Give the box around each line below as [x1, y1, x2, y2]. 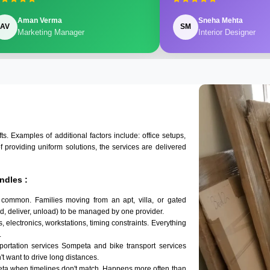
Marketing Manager [17, 28, 84, 37]
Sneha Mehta [198, 16, 243, 25]
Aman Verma [17, 16, 62, 25]
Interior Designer [198, 28, 256, 37]
